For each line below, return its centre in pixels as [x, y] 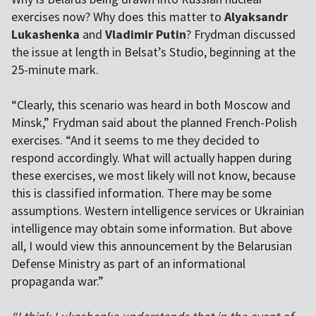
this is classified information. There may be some [141, 193]
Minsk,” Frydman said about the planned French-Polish [154, 123]
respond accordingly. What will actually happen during [152, 158]
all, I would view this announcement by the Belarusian [152, 246]
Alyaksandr [256, 17]
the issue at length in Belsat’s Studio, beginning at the [153, 52]
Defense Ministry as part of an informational [128, 264]
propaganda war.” [57, 281]
